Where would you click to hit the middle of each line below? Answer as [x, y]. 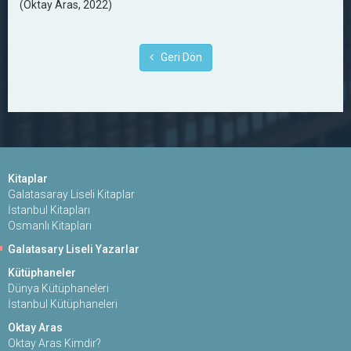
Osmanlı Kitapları [50, 226]
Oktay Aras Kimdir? [54, 343]
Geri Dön [177, 57]
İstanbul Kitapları [49, 210]
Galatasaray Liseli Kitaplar [71, 194]
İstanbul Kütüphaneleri [63, 304]
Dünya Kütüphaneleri [58, 288]
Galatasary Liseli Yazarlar [74, 249]
